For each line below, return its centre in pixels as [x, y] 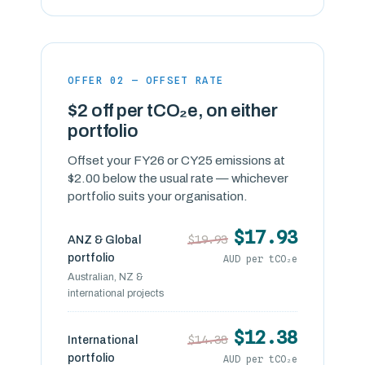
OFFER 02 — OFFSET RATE [146, 80]
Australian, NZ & [106, 277]
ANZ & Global [105, 240]
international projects [116, 293]
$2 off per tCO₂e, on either [173, 111]
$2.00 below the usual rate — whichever [178, 178]
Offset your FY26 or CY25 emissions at [177, 160]
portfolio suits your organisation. [158, 196]
